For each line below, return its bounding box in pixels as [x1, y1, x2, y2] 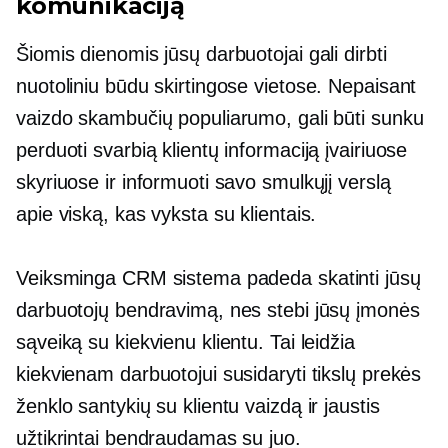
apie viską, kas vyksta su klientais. [16, 203, 317, 226]
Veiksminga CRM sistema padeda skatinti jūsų [16, 267, 421, 290]
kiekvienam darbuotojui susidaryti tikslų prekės [16, 363, 422, 386]
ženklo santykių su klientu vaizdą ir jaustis [16, 395, 380, 418]
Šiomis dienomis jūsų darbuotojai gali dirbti [16, 43, 387, 66]
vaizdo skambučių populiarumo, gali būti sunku [16, 107, 424, 130]
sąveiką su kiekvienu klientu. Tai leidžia [16, 331, 355, 354]
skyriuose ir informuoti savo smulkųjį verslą [16, 171, 391, 194]
